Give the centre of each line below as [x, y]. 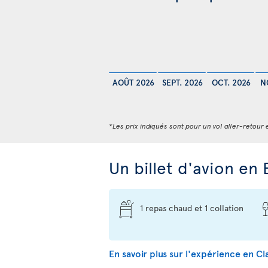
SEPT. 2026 [182, 83]
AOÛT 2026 [133, 83]
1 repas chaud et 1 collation [192, 208]
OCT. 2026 [231, 83]
